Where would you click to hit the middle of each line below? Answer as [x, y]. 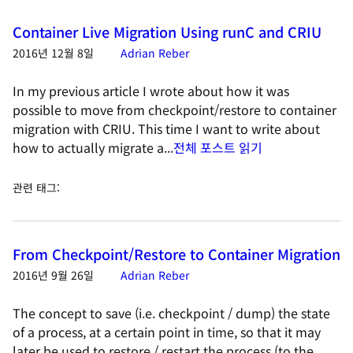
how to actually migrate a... [93, 147]
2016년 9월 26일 [53, 275]
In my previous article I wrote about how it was [151, 91]
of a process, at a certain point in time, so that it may [167, 332]
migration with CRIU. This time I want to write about [166, 128]
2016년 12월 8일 [53, 53]
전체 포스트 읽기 [218, 147]
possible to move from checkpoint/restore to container [175, 110]
